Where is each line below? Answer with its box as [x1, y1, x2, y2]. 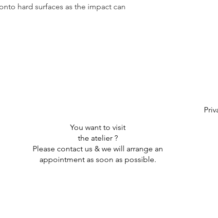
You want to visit [70, 123, 126, 132]
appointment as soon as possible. [39, 155, 157, 164]
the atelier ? [78, 133, 118, 143]
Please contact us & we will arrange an [33, 144, 163, 154]
